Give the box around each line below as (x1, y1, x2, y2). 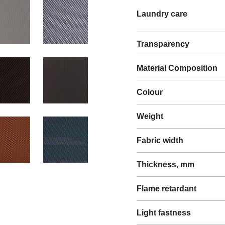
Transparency (137, 40, 189, 48)
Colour (137, 88, 163, 96)
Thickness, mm (137, 160, 194, 169)
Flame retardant (137, 184, 196, 193)
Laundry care (137, 10, 187, 18)
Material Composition (137, 64, 217, 72)
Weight (137, 112, 163, 121)
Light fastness (137, 208, 191, 217)
